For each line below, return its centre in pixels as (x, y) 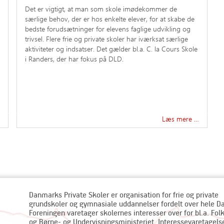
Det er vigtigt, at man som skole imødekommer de (101, 8)
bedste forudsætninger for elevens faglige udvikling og (108, 28)
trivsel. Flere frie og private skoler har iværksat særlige (106, 38)
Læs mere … (180, 118)
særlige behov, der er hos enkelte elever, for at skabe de (110, 18)
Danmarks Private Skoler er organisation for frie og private (123, 194)
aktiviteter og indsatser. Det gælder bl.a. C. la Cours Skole (111, 48)
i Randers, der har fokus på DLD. (74, 58)
